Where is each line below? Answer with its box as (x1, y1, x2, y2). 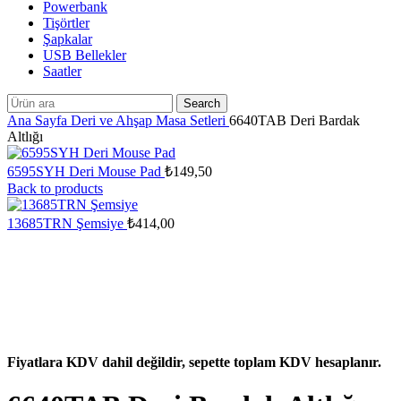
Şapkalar (43, 31, 92, 47)
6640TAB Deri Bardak (229, 113, 360, 128)
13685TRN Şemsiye (7, 216, 127, 231)
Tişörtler (43, 15, 90, 30)
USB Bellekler (43, 47, 126, 63)
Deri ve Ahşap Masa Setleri (71, 113, 229, 128)
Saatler (43, 64, 81, 79)
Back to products (7, 181, 103, 196)
